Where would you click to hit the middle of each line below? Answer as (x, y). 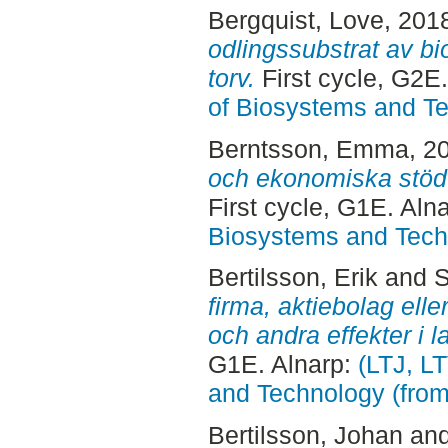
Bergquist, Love (295, 19)
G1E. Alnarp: (282, 364)
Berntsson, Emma (308, 148)
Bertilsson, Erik (292, 277)
